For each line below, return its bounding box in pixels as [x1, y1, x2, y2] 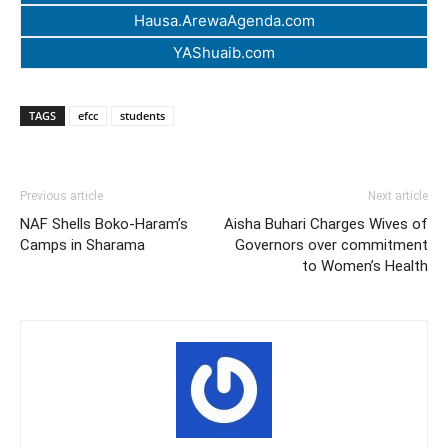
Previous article [20, 189, 103, 204]
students [120, 108, 165, 124]
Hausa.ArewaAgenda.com [133, 11, 315, 31]
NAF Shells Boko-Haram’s [20, 215, 188, 234]
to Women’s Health [302, 257, 428, 276]
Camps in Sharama [20, 236, 145, 255]
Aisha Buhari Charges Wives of [224, 215, 428, 234]
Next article [368, 189, 428, 204]
